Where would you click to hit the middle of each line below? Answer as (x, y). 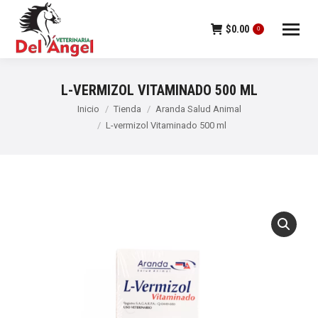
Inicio (88, 109)
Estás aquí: (39, 110)
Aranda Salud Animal (198, 109)
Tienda (127, 109)
